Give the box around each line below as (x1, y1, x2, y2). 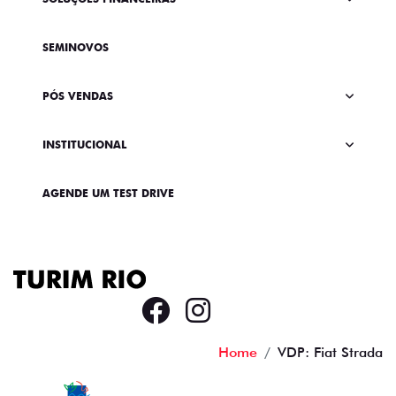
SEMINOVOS (42, 41, 109, 54)
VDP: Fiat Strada (278, 344, 383, 361)
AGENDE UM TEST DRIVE (42, 187, 174, 200)
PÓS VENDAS (42, 89, 113, 103)
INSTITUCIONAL (42, 138, 126, 151)
